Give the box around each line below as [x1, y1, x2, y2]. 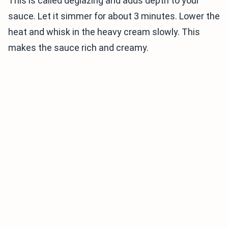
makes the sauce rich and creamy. [8, 42, 149, 53]
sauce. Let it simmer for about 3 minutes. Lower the [8, 11, 220, 22]
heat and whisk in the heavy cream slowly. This [8, 26, 200, 38]
